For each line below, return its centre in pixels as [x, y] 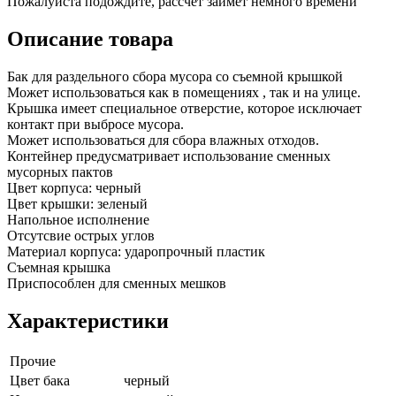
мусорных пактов [60, 172]
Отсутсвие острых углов [81, 236]
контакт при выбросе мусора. [95, 125]
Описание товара [90, 39]
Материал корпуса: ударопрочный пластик [136, 252]
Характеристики [88, 321]
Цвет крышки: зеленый [77, 204]
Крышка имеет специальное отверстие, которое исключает [184, 109]
